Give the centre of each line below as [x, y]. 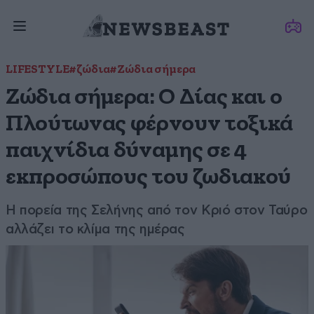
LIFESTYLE [37, 70]
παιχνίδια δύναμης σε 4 [126, 150]
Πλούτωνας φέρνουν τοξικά [150, 124]
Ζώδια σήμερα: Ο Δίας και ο [144, 97]
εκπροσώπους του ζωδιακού [149, 177]
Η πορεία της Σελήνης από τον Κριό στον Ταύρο [157, 210]
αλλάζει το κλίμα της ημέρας [95, 229]
